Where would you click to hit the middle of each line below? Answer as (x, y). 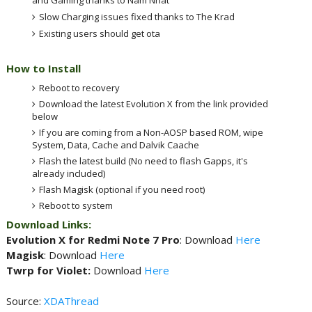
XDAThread (71, 301)
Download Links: (48, 224)
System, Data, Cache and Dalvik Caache (116, 145)
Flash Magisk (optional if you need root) (122, 189)
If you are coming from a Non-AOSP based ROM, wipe (151, 132)
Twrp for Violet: (49, 270)
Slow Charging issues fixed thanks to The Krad (137, 16)
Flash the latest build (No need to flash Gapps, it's (144, 161)
